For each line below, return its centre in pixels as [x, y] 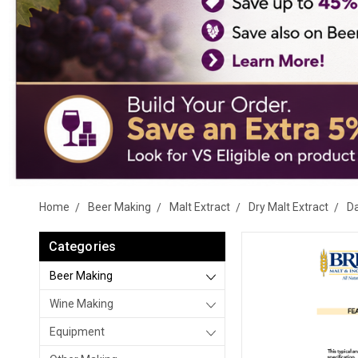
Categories [83, 247]
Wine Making [82, 304]
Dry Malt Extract [288, 207]
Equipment [77, 332]
